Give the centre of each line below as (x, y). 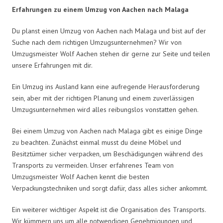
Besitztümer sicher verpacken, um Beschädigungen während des (108, 154)
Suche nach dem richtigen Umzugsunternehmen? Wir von (97, 42)
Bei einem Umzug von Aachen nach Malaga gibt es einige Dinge (107, 131)
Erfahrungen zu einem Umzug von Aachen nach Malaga (100, 9)
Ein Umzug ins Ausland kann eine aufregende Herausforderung (106, 86)
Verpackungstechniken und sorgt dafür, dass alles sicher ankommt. (110, 188)
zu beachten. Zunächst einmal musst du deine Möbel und (97, 142)
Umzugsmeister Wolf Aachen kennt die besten (81, 176)
